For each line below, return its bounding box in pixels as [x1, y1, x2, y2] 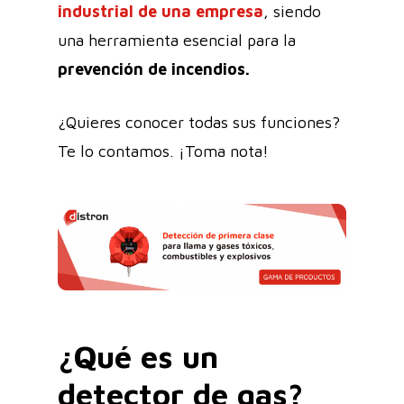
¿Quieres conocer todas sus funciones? [58, 113, 340, 132]
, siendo [263, 2, 321, 21]
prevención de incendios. [58, 60, 254, 78]
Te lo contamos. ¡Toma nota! [58, 142, 273, 161]
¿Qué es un [58, 337, 218, 374]
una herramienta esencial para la [58, 31, 296, 50]
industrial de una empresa [58, 2, 263, 21]
